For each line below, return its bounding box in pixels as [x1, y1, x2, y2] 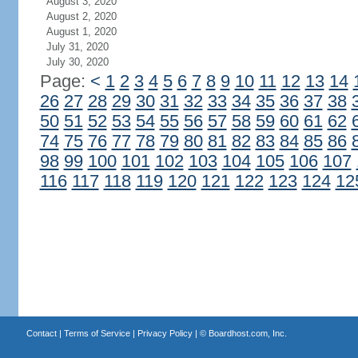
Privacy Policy [137, 328, 193, 338]
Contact [26, 328, 57, 338]
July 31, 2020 [46, 41, 109, 53]
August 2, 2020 [46, 10, 117, 22]
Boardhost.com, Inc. [208, 328, 287, 338]
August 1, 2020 [46, 26, 117, 38]
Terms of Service [63, 328, 130, 338]
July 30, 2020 [46, 56, 109, 68]
